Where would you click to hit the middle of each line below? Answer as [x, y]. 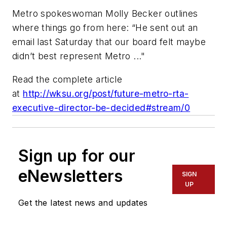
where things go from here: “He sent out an [105, 28]
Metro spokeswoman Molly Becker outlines [105, 14]
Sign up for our [77, 156]
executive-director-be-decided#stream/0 [101, 108]
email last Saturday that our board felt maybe [109, 42]
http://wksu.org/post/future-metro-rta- [106, 94]
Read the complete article [67, 80]
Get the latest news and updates [83, 203]
